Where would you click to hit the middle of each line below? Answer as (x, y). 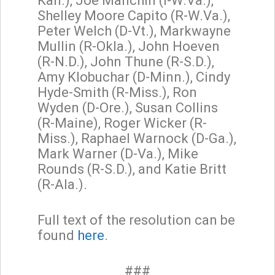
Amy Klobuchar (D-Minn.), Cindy (134, 77)
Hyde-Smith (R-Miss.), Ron (117, 92)
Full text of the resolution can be (136, 220)
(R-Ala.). (62, 184)
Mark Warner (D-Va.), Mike (118, 153)
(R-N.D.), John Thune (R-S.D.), (126, 61)
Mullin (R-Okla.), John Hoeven (129, 46)
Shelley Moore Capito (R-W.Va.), (134, 15)
